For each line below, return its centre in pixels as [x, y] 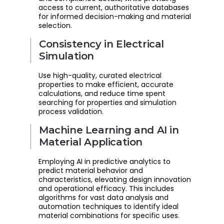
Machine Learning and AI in [109, 130]
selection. [55, 25]
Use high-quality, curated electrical [100, 75]
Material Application [91, 142]
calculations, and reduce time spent [102, 93]
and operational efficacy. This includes [106, 188]
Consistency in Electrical [102, 44]
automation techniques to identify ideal [108, 206]
